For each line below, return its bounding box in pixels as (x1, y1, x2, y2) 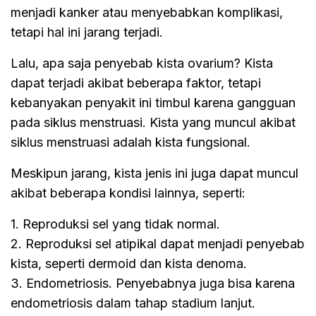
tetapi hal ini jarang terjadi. (11, 24, 163, 39)
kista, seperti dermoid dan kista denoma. (11, 255, 247, 271)
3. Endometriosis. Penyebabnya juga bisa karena (11, 275, 295, 291)
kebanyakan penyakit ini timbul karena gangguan (11, 95, 296, 110)
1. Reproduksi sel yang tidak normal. (11, 216, 220, 231)
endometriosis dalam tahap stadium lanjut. (11, 295, 255, 310)
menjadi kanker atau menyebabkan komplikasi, (11, 4, 283, 20)
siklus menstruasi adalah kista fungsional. (11, 134, 250, 150)
